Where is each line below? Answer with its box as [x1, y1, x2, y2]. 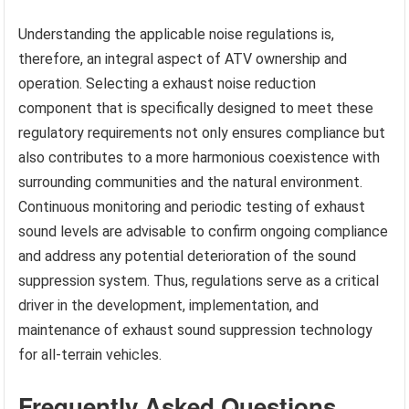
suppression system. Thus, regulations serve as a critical [18, 271, 380, 289]
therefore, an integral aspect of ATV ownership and [18, 49, 348, 68]
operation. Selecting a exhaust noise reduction [18, 74, 317, 92]
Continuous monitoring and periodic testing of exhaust [18, 197, 366, 215]
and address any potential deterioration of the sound [18, 246, 357, 265]
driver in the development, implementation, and [18, 296, 320, 314]
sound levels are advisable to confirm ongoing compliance [18, 222, 389, 240]
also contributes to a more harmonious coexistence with [18, 148, 381, 166]
